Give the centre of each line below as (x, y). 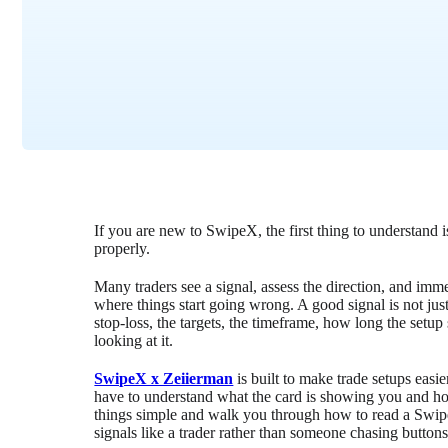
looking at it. (134, 340)
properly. (122, 248)
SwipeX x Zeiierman (164, 378)
